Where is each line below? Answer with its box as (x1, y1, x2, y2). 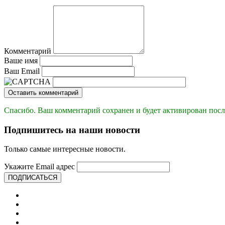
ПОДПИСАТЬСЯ (8, 174, 57, 182)
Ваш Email (4, 66, 40, 75)
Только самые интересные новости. (4, 145, 126, 154)
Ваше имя (4, 56, 38, 65)
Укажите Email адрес (4, 162, 75, 171)
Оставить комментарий (8, 88, 78, 96)
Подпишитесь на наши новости (4, 124, 140, 135)
